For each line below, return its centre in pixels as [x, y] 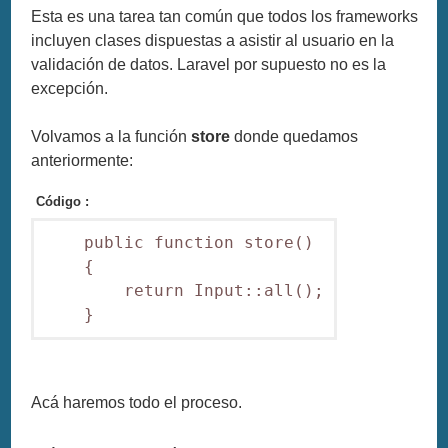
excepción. [70, 88]
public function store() [179, 242]
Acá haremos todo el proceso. [137, 402]
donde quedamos [294, 136]
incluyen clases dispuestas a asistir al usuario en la [213, 40]
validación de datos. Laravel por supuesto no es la [209, 64]
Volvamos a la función [111, 136]
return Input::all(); [184, 290]
